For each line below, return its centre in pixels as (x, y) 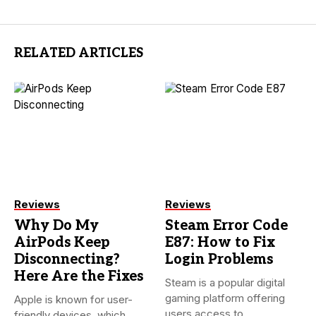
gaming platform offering (225, 298)
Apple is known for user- (73, 299)
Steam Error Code (226, 225)
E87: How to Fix (220, 242)
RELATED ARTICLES (79, 54)
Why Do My (56, 225)
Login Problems (219, 259)
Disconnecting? (67, 259)
